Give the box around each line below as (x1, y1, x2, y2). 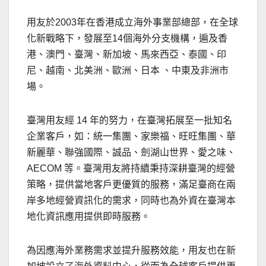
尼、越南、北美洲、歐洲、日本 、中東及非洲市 (27, 65, 229, 76)
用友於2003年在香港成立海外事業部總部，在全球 (27, 17, 238, 28)
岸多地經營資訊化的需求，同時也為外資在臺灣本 (27, 195, 236, 206)
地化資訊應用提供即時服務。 (27, 211, 150, 222)
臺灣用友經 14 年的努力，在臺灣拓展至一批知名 (27, 115, 232, 126)
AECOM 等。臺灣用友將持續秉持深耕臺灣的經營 (27, 163, 235, 174)
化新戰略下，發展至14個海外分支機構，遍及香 (27, 33, 227, 44)
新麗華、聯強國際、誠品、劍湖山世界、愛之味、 (27, 147, 236, 158)
